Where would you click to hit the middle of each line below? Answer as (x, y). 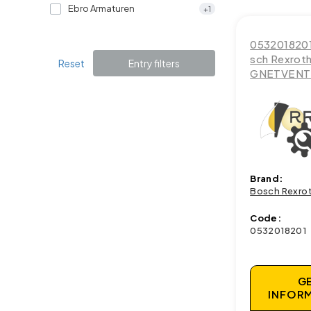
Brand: (267, 179)
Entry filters (154, 63)
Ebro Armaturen (101, 8)
